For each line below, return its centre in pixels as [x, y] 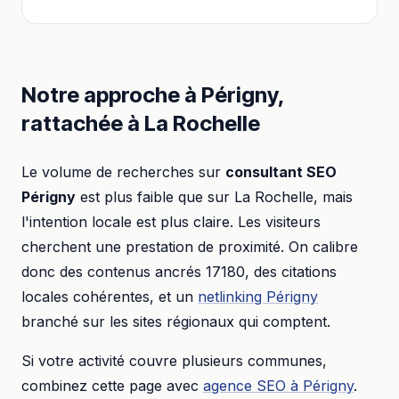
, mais [333, 197]
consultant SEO [281, 172]
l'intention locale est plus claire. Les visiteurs [171, 222]
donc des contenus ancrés [114, 272]
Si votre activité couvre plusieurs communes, [174, 361]
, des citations [291, 272]
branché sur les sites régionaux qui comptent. [176, 322]
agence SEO [244, 386]
